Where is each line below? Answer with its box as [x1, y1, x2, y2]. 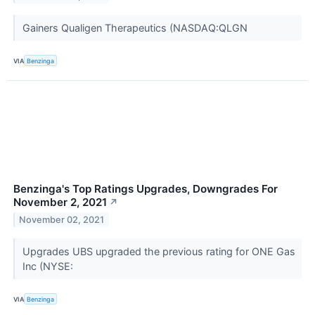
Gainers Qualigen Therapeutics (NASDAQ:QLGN [22, 21, 250, 34]
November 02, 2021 [19, 214, 105, 225]
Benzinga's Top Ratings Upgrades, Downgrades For [13, 182, 278, 196]
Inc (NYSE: [22, 260, 76, 273]
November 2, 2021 [13, 195, 107, 210]
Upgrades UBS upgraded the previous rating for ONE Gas [22, 245, 295, 258]
